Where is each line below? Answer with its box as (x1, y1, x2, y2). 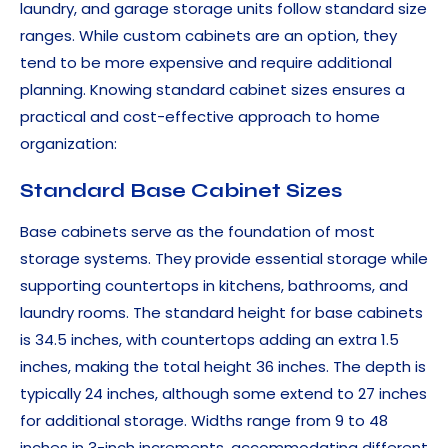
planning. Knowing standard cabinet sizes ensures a (20, 79, 405, 101)
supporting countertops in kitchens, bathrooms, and (20, 275, 408, 297)
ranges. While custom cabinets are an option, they (20, 25, 397, 47)
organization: (20, 133, 117, 155)
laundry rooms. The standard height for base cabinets (20, 302, 423, 324)
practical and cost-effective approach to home (20, 106, 380, 128)
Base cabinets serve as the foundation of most (20, 221, 375, 243)
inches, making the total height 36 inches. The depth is (20, 356, 426, 378)
